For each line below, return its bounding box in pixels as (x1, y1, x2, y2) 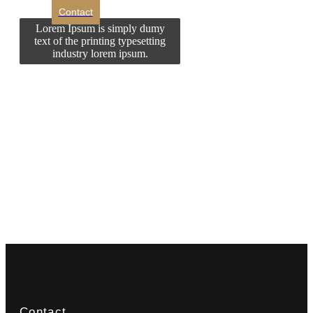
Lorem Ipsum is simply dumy (35, 22, 165, 34)
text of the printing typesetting (34, 34, 166, 47)
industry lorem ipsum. (52, 47, 148, 59)
